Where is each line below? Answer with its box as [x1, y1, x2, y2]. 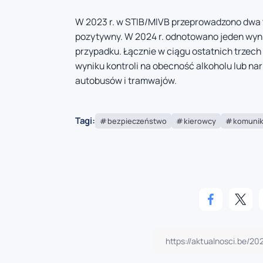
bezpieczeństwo [107, 115, 167, 126]
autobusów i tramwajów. [75, 74, 177, 87]
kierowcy [183, 115, 216, 126]
